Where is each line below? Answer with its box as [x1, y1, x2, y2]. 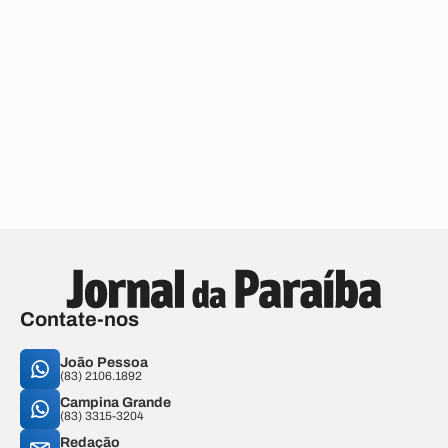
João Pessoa [60, 355, 148, 370]
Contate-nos [20, 308, 139, 330]
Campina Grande [60, 395, 171, 410]
